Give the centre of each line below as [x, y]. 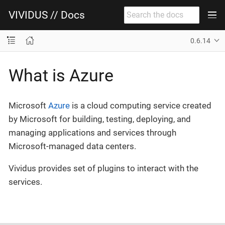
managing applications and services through [92, 133]
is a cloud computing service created [141, 105]
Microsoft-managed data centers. [72, 146]
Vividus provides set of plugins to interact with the [103, 168]
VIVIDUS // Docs [47, 15]
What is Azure [61, 75]
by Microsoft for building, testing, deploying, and [100, 119]
